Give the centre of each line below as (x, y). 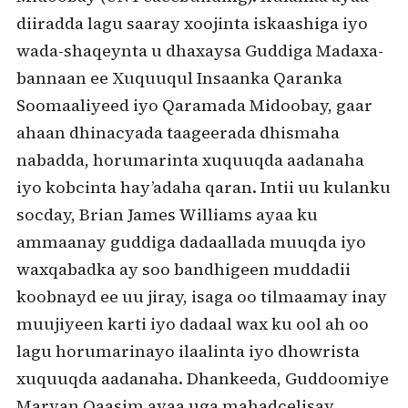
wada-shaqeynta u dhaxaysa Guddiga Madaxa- (199, 51)
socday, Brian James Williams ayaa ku (167, 214)
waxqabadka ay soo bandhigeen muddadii (183, 269)
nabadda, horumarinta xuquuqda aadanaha (190, 160)
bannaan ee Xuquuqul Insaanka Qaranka (179, 78)
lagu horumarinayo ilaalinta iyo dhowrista (188, 351)
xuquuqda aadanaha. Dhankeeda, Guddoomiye (202, 378)
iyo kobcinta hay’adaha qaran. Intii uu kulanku (203, 187)
